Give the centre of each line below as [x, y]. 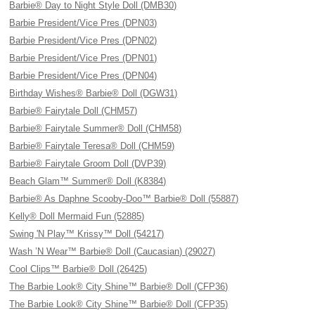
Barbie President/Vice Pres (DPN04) [83, 76]
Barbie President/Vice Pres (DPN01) [83, 58]
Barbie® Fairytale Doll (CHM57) [73, 111]
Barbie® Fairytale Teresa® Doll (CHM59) [92, 146]
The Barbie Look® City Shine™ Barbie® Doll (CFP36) [119, 287]
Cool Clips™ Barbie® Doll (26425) [78, 269]
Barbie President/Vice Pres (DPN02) [83, 40]
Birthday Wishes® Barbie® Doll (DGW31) [94, 93]
